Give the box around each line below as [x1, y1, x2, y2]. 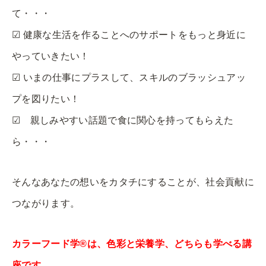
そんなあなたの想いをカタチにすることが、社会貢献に [12, 176, 254, 187]
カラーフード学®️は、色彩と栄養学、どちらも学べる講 [12, 238, 252, 249]
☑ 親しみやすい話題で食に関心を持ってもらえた [12, 115, 234, 125]
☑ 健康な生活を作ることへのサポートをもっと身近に [12, 29, 246, 40]
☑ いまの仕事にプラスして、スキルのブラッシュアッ [12, 72, 246, 83]
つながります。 [12, 198, 80, 208]
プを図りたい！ [12, 93, 80, 104]
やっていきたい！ [12, 50, 90, 61]
